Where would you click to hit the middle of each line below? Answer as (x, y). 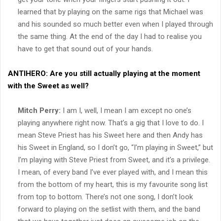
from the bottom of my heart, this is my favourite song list (113, 184)
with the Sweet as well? (48, 86)
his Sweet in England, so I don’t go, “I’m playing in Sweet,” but (115, 147)
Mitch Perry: (39, 110)
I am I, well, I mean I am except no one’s (126, 110)
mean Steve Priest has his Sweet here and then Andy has (110, 135)
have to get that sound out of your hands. (85, 49)
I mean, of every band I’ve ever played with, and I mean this (113, 172)
